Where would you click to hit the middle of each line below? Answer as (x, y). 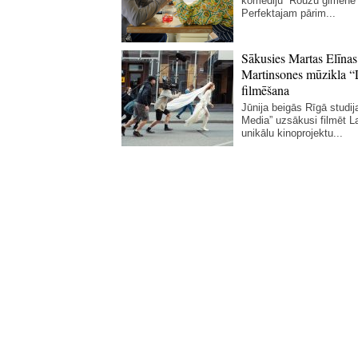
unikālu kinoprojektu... (292, 133)
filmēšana (265, 90)
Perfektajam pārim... (288, 13)
